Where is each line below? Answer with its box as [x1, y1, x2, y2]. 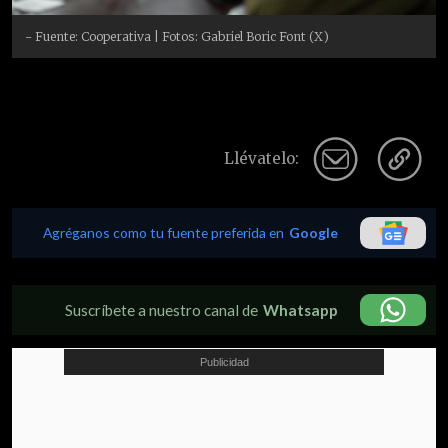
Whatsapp [263, 300, 338, 319]
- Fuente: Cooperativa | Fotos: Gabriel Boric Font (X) [25, 28, 330, 44]
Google [289, 223, 338, 241]
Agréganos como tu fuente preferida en [43, 223, 284, 241]
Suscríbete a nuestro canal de [65, 300, 258, 319]
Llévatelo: [224, 148, 299, 168]
